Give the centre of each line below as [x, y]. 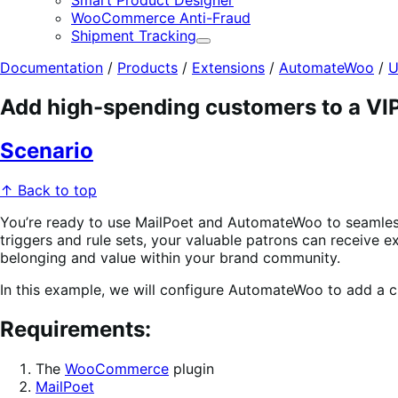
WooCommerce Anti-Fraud [161, 18]
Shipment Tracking [134, 36]
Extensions [228, 68]
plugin [191, 368]
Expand [222, 47]
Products [147, 68]
